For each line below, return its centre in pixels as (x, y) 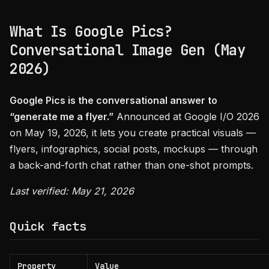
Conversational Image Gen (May (128, 50)
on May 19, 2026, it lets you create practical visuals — (133, 133)
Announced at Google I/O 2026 (186, 116)
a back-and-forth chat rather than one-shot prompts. (131, 165)
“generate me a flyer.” (62, 116)
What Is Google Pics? (91, 32)
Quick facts (48, 226)
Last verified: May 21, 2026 (72, 191)
